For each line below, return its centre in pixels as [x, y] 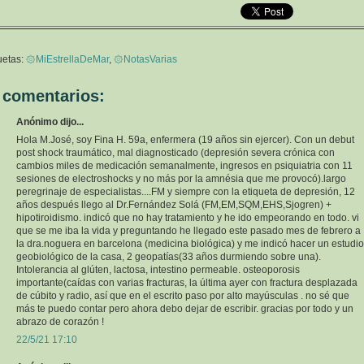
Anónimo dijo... [50, 122]
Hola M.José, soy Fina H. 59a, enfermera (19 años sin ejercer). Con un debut [185, 140]
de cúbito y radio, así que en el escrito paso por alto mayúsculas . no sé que [183, 296]
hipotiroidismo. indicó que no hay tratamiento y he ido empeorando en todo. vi [188, 218]
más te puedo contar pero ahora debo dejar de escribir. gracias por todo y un [185, 309]
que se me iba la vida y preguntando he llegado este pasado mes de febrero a [188, 231]
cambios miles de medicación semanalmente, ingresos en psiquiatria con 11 [184, 166]
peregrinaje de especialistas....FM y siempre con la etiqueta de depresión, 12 [186, 192]
